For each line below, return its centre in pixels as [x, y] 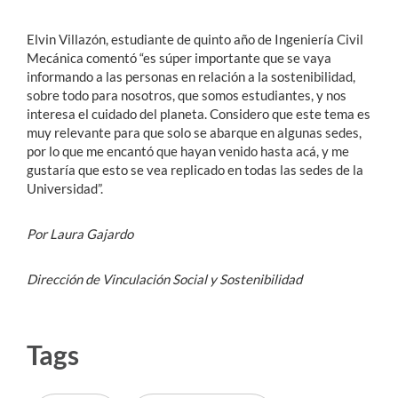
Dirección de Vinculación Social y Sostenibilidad [164, 279]
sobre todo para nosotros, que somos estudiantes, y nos [187, 96]
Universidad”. [65, 189]
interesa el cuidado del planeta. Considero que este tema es [199, 114]
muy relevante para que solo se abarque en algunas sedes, [194, 133]
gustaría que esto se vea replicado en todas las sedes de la [195, 170]
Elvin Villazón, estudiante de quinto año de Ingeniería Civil [195, 40]
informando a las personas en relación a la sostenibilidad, [191, 77]
